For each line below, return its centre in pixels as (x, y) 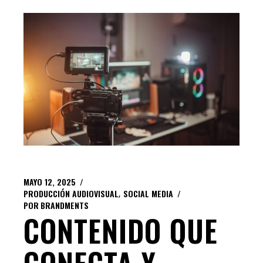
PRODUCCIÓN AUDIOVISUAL (71, 193)
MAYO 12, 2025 (50, 181)
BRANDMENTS (65, 205)
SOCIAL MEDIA (149, 193)
